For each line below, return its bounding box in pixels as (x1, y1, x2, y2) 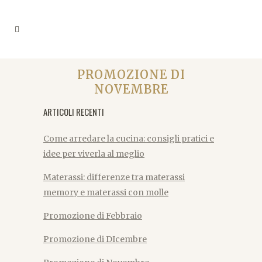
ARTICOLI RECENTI (43, 105, 104, 118)
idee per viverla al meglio (43, 149, 144, 159)
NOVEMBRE (94, 82, 168, 96)
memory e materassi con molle (43, 187, 168, 198)
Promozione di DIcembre (43, 234, 147, 244)
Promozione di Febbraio (43, 211, 142, 221)
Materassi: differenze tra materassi (43, 172, 185, 182)
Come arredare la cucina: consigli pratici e (43, 133, 214, 144)
